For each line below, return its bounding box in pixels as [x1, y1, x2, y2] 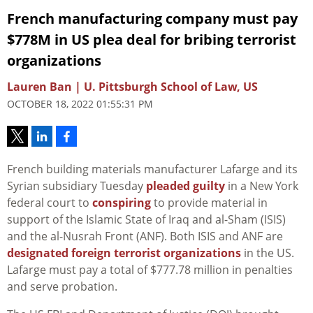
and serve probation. [7, 279, 117, 295]
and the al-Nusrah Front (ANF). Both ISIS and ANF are [7, 228, 283, 245]
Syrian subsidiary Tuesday [7, 178, 146, 194]
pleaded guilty [146, 178, 225, 194]
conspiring [92, 195, 151, 211]
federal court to [7, 195, 92, 211]
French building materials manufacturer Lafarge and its [7, 161, 298, 177]
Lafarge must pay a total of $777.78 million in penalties [7, 262, 293, 278]
